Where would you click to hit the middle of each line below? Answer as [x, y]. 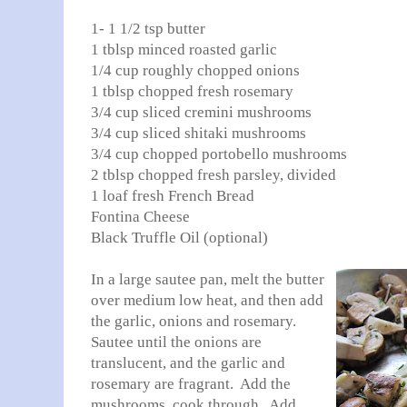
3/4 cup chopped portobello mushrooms [219, 154]
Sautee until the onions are [176, 342]
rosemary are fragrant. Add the [191, 384]
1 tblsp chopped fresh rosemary [192, 91]
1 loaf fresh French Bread [173, 196]
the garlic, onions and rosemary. [195, 321]
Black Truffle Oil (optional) [179, 238]
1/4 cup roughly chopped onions [195, 70]
